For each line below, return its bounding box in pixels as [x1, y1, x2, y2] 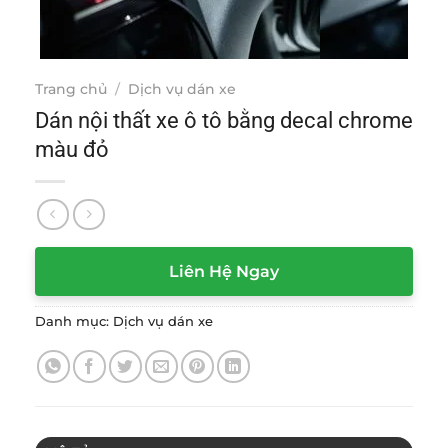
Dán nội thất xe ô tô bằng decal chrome [35, 107, 413, 134]
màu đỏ [35, 136, 109, 163]
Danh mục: [35, 314, 113, 330]
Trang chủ [35, 80, 107, 97]
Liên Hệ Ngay [169, 262, 279, 282]
